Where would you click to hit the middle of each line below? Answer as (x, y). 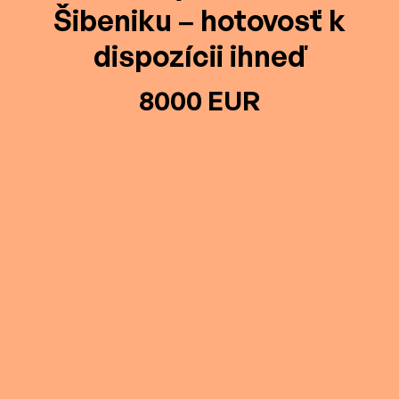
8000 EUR (199, 100)
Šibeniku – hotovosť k (199, 20)
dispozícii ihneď (199, 56)
